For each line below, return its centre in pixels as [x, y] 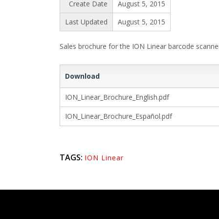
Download [82, 76]
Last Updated [86, 22]
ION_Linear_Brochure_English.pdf [117, 97]
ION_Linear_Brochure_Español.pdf [119, 116]
